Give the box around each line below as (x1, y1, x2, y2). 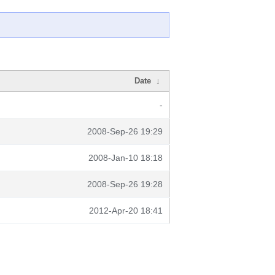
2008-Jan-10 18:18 (88, 153, 163, 163)
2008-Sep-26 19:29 (87, 126, 163, 136)
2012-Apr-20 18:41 (89, 206, 163, 215)
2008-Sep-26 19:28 (87, 179, 163, 189)
